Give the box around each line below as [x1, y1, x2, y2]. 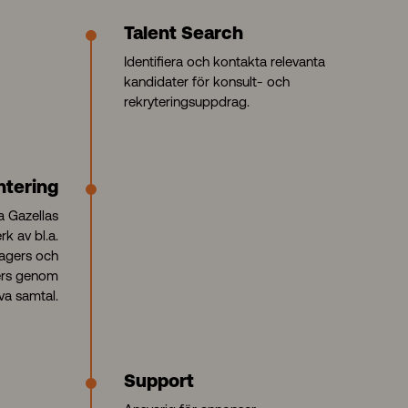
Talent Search [124, 25, 243, 44]
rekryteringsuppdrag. [124, 94, 250, 109]
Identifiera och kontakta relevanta [124, 54, 325, 69]
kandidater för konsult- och [124, 74, 290, 89]
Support [124, 373, 194, 392]
